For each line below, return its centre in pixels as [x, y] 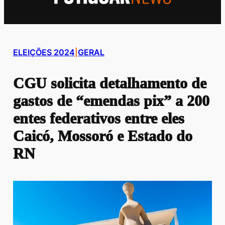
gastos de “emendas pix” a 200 [111, 101]
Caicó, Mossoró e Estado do [102, 136]
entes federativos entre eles [98, 119]
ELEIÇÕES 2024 [44, 52]
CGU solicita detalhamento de [109, 83]
